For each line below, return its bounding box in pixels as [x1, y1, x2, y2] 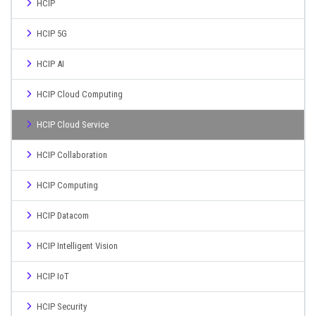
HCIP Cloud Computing [37, 89, 123, 99]
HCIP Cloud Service [37, 119, 109, 130]
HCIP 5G [37, 28, 67, 39]
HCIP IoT [37, 271, 69, 281]
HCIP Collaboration [37, 150, 107, 160]
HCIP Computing [37, 180, 98, 190]
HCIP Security [37, 301, 87, 312]
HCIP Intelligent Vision [37, 241, 118, 251]
